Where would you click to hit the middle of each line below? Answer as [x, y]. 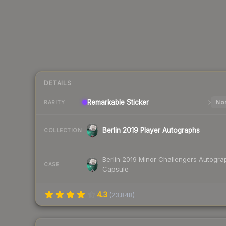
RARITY [54, 102]
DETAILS [58, 83]
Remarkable [106, 103]
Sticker [137, 103]
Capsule [116, 169]
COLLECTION [63, 130]
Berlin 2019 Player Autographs [151, 130]
